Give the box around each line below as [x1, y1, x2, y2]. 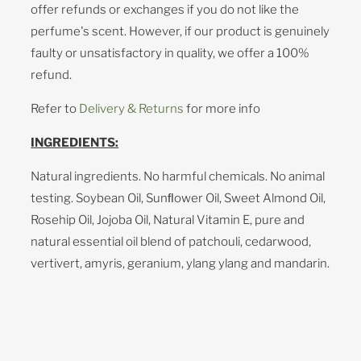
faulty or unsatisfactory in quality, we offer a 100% [31, 45, 310, 60]
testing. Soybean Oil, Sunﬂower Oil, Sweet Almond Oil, [31, 190, 326, 205]
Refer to [31, 101, 80, 116]
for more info [184, 101, 261, 116]
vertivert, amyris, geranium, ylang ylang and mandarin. [31, 255, 330, 271]
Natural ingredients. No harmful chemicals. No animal [31, 168, 326, 184]
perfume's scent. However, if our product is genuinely [31, 23, 330, 39]
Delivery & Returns [79, 101, 185, 116]
